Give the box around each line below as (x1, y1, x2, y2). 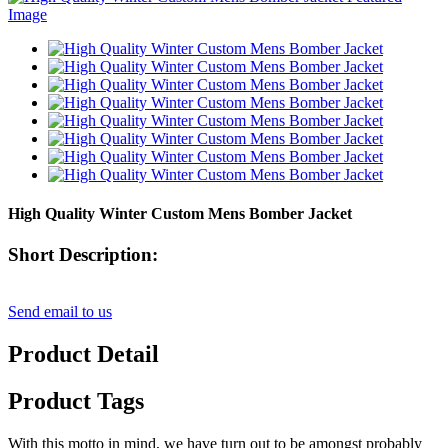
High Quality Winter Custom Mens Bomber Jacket (8, 204, 352, 222)
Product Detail (8, 340, 159, 367)
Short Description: (8, 244, 158, 266)
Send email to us (8, 302, 112, 320)
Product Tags (8, 387, 144, 414)
